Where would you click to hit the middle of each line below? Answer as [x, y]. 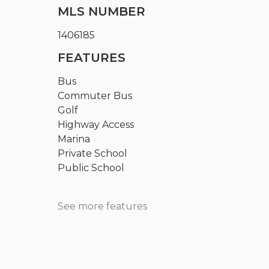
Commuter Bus [95, 95]
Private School [93, 153]
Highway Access [96, 124]
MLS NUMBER [102, 11]
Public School [91, 168]
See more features [103, 206]
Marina [74, 139]
